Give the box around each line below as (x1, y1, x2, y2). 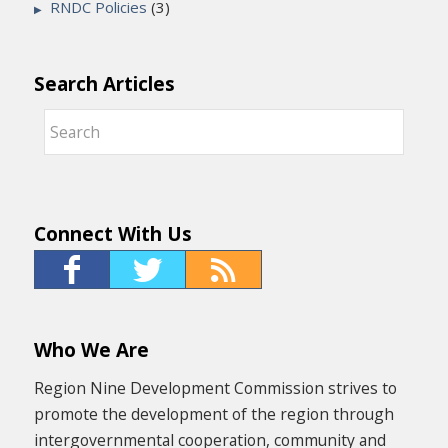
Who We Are (33, 337, 149, 364)
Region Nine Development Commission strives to (33, 376, 397, 399)
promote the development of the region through (33, 402, 394, 425)
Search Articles (33, 70, 175, 97)
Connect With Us (33, 221, 192, 248)
